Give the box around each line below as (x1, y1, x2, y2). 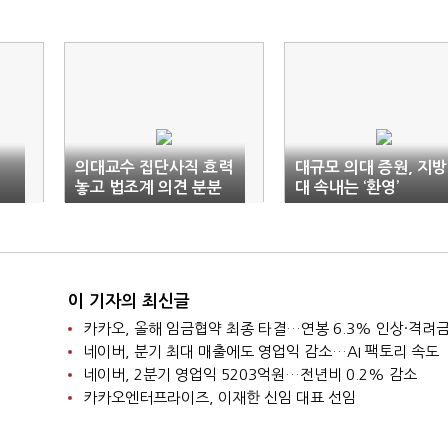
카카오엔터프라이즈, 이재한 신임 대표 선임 (82, 390, 356, 405)
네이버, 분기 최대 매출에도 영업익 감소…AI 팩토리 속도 (82, 344, 439, 359)
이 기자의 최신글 (67, 293, 190, 310)
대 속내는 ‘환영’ (295, 180, 399, 195)
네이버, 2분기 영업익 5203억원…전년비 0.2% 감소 (82, 367, 417, 382)
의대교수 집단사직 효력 (75, 160, 233, 175)
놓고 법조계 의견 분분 (75, 180, 222, 195)
